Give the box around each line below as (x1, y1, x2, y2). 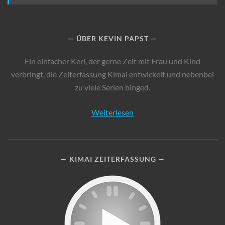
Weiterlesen (91, 107, 134, 117)
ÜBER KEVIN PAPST (76, 34, 149, 43)
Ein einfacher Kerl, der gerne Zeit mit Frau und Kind (25, 56, 200, 66)
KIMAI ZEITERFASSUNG (69, 155, 156, 163)
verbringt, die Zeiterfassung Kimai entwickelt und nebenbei (11, 69, 214, 79)
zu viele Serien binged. (75, 82, 150, 92)
